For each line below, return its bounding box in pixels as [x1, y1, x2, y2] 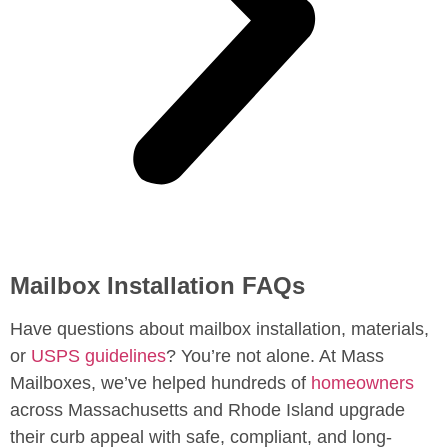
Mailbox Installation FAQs [10, 271, 305, 299]
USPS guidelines [31, 345, 166, 366]
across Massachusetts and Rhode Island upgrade [10, 399, 405, 420]
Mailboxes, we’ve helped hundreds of [10, 372, 311, 393]
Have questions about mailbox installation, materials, [10, 318, 429, 339]
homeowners [311, 372, 414, 393]
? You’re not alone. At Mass [166, 345, 384, 366]
